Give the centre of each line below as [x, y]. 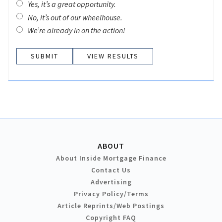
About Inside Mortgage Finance [111, 158]
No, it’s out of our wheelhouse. [75, 17]
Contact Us [111, 170]
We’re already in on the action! [77, 30]
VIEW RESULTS [113, 56]
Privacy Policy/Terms [111, 194]
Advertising [111, 182]
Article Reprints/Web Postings [111, 206]
